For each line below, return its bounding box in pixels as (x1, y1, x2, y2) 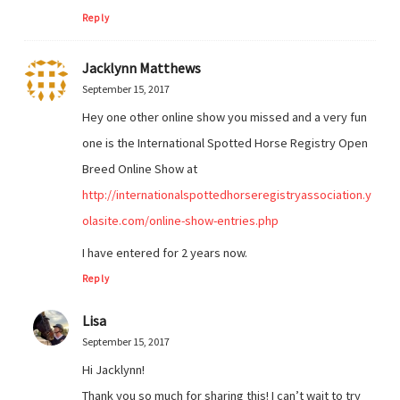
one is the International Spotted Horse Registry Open (82, 134, 368, 151)
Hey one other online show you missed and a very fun (82, 108, 367, 125)
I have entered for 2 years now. (82, 245, 247, 262)
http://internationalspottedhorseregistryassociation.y (82, 186, 371, 203)
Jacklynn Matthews (82, 58, 201, 77)
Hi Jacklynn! (82, 362, 145, 379)
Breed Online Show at (82, 160, 197, 177)
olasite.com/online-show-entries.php (82, 212, 279, 229)
